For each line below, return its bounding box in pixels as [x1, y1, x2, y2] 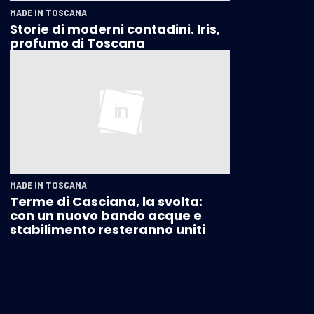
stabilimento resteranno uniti [10, 221, 205, 239]
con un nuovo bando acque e [10, 207, 202, 225]
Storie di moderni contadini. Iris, [10, 20, 220, 38]
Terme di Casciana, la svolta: [10, 193, 203, 211]
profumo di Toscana [10, 34, 145, 52]
